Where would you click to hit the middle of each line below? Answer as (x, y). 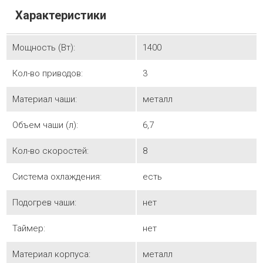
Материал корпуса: (51, 254)
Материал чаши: (44, 99)
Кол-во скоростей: (50, 151)
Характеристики (60, 15)
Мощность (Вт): (43, 48)
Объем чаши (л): (45, 125)
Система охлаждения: (57, 177)
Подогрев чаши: (44, 203)
